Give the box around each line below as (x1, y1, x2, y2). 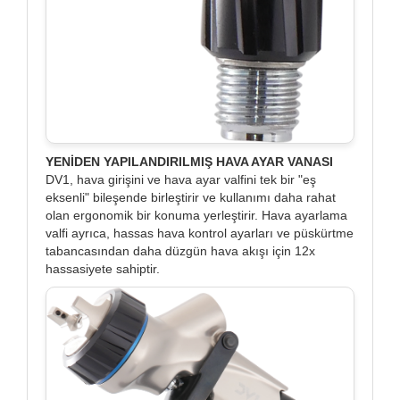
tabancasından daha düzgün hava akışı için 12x (46, 244, 315, 259)
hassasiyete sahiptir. (46, 262, 160, 277)
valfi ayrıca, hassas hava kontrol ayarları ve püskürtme (46, 226, 354, 241)
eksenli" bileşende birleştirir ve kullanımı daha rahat (46, 190, 336, 205)
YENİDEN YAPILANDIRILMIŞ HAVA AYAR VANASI (46, 154, 333, 170)
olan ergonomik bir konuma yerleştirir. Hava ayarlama (46, 208, 347, 223)
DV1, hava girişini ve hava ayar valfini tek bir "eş (46, 172, 316, 187)
